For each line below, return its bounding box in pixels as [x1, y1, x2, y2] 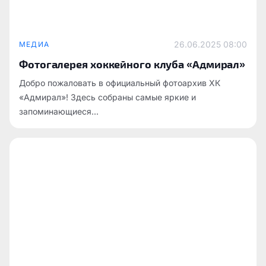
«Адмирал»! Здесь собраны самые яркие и [19, 92, 196, 102]
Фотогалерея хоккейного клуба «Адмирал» [19, 58, 246, 70]
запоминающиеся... [19, 106, 99, 116]
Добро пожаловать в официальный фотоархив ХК [19, 78, 220, 88]
